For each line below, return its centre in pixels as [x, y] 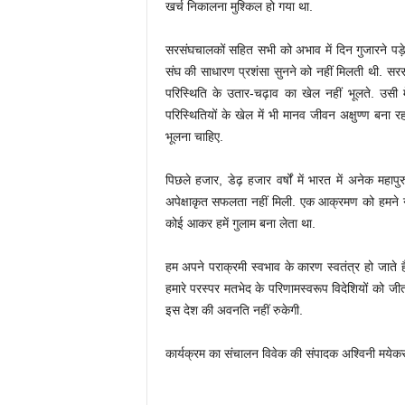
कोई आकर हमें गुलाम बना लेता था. [240, 223]
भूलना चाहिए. [194, 137]
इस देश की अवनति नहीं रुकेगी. [234, 310]
